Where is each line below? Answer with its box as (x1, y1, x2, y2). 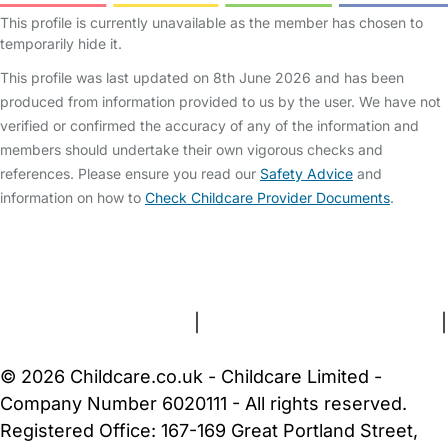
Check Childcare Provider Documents (145, 189, 390, 206)
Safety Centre (49, 231, 168, 252)
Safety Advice (260, 165, 353, 182)
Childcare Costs (297, 231, 433, 252)
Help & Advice (173, 231, 292, 252)
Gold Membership (239, 258, 391, 279)
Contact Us (84, 258, 179, 279)
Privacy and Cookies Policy (205, 312, 436, 333)
